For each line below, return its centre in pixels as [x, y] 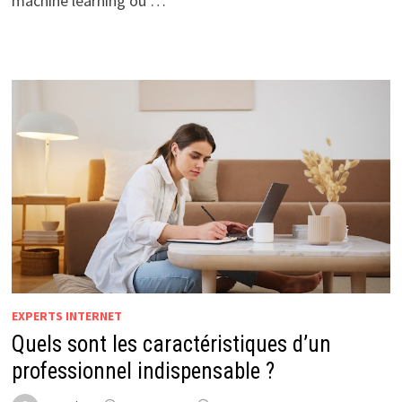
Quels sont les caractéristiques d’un [171, 344]
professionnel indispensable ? [143, 371]
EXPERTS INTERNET [66, 315]
